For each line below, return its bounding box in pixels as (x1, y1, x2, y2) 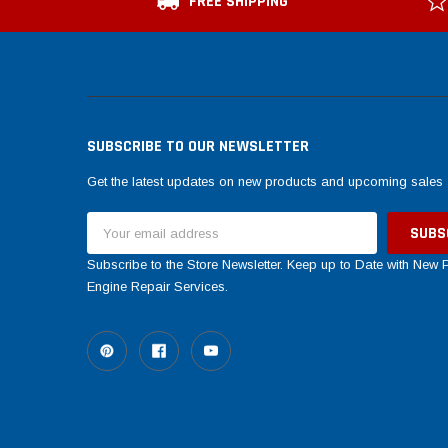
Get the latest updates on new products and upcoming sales (87, 173, 443, 189)
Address (87, 232, 138, 247)
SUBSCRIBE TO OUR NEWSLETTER (87, 135, 309, 157)
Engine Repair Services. (87, 279, 228, 295)
